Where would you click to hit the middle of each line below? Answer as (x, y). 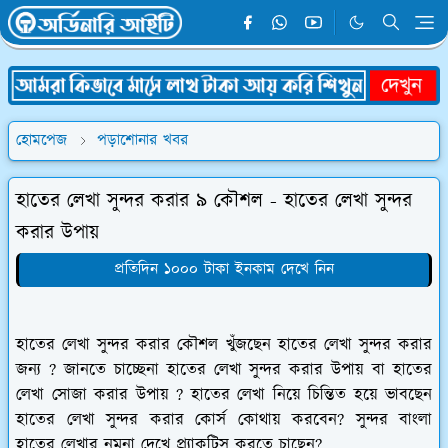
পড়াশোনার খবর (142, 140)
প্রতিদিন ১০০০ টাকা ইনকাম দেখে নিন (224, 269)
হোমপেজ (41, 140)
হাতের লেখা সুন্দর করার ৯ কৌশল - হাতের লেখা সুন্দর (214, 200)
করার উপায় (57, 232)
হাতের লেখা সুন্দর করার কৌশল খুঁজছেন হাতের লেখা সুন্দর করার (224, 344)
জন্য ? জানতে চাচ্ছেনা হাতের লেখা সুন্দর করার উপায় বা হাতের (224, 369)
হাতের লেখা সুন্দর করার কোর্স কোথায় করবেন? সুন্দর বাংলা (224, 419)
